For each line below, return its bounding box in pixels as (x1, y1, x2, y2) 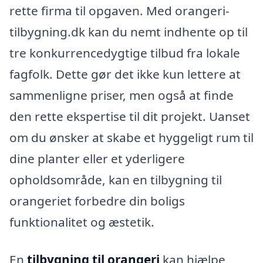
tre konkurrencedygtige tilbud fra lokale (9, 44, 240, 61)
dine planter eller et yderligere (9, 150, 185, 167)
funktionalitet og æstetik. (9, 213, 154, 230)
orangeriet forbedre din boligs (9, 192, 185, 209)
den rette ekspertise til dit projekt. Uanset (9, 107, 250, 124)
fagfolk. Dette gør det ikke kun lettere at (9, 65, 241, 82)
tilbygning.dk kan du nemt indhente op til (9, 23, 248, 40)
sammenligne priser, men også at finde (9, 86, 234, 103)
